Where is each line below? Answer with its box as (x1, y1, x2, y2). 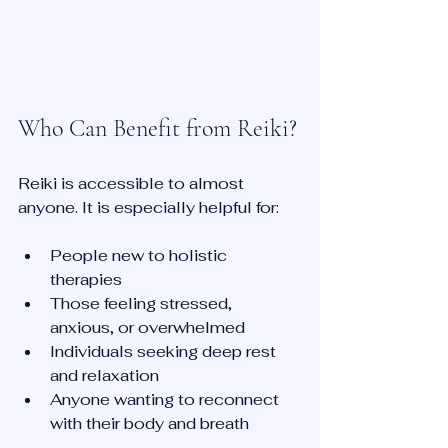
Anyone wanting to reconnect (50, 388, 283, 410)
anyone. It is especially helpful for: (18, 196, 279, 218)
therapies (50, 268, 130, 290)
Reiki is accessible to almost (18, 172, 248, 194)
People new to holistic (50, 244, 231, 266)
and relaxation (50, 364, 167, 386)
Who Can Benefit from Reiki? (18, 113, 297, 143)
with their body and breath (50, 412, 249, 434)
